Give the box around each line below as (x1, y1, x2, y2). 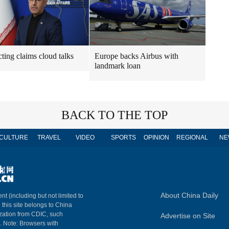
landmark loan (95, 61, 141, 70)
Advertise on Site (161, 212, 215, 220)
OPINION (144, 134, 169, 141)
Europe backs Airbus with (95, 52, 178, 60)
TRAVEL (37, 134, 61, 141)
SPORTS (110, 134, 136, 141)
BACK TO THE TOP (61, 108, 168, 122)
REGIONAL (176, 134, 208, 141)
